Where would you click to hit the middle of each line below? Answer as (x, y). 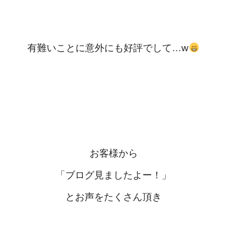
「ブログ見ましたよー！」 (113, 175)
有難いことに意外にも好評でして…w (108, 48)
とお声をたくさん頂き (113, 197)
